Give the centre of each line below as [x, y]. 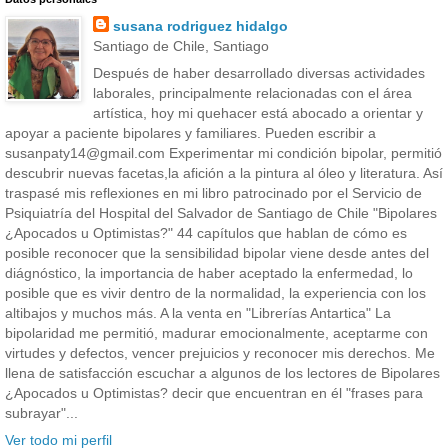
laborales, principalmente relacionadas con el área [252, 93]
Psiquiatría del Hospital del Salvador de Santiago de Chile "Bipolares [221, 213]
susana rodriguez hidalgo [200, 25]
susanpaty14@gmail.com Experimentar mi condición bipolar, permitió [223, 153]
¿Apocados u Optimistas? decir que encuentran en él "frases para [214, 393]
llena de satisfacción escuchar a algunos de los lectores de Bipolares [222, 373]
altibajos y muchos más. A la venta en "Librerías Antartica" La [198, 313]
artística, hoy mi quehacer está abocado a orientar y [257, 113]
